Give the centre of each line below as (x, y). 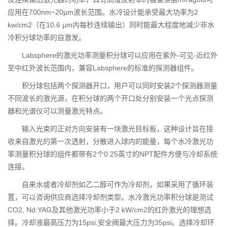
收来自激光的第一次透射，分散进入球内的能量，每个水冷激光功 (110, 141)
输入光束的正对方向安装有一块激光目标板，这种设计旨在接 (118, 128)
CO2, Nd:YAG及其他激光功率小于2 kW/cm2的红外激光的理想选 (109, 210)
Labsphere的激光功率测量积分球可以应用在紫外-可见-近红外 (120, 55)
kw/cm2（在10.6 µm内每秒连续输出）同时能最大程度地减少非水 (111, 25)
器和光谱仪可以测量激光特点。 (57, 111)
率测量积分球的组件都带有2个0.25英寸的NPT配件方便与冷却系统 (112, 154)
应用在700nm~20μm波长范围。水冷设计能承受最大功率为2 (103, 12)
